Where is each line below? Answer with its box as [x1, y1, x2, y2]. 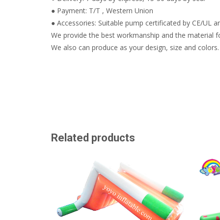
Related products [51, 132, 135, 144]
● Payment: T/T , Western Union [51, 6, 153, 16]
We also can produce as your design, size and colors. [51, 43, 219, 53]
